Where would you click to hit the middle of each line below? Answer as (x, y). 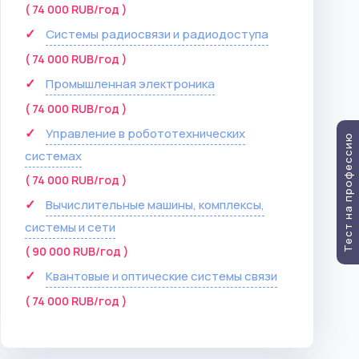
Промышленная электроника (130, 84)
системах (53, 156)
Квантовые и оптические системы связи (161, 276)
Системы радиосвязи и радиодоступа (157, 34)
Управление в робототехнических (145, 133)
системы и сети (70, 227)
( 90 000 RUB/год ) (77, 251)
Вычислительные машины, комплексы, (155, 205)
